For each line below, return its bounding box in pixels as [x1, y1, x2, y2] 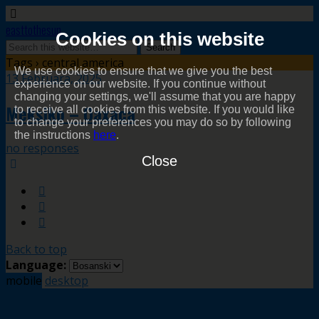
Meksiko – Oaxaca [6, 100, 135, 126]
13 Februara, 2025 [6, 70, 102, 86]
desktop [45, 272, 88, 288]
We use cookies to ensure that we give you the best [14, 65, 272, 78]
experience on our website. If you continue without [14, 78, 266, 90]
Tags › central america [6, 55, 124, 70]
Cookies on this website [55, 29, 264, 50]
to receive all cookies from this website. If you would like [14, 103, 295, 116]
